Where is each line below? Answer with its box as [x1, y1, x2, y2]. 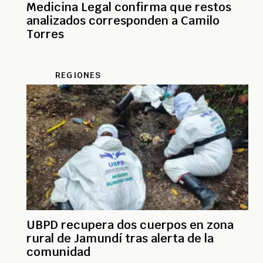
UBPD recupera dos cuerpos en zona [26, 217, 234, 232]
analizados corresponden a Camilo [26, 12, 220, 28]
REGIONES [55, 69, 102, 80]
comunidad [26, 244, 90, 259]
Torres [26, 26, 64, 42]
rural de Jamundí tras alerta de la [26, 230, 214, 246]
